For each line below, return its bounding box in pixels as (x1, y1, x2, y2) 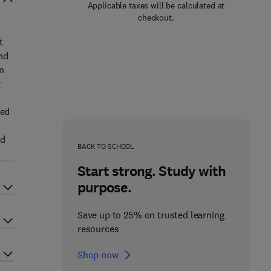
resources (77, 223, 119, 235)
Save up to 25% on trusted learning (77, 209, 224, 221)
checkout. (138, 12, 174, 23)
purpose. (77, 178, 132, 197)
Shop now (77, 249, 119, 261)
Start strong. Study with (77, 162, 226, 181)
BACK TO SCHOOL (77, 142, 135, 151)
